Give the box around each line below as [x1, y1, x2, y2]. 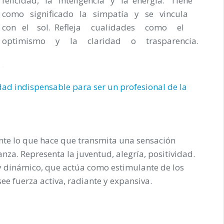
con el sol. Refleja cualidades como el [2, 21, 192, 33]
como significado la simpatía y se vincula [2, 7, 192, 19]
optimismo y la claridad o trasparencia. [2, 34, 198, 46]
